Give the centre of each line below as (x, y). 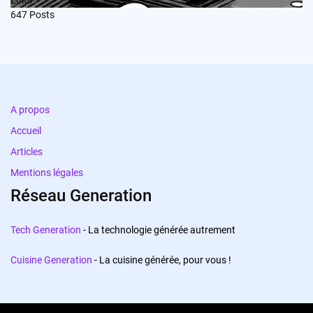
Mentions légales (47, 172)
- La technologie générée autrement (158, 230)
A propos (30, 109)
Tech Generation (46, 230)
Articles (27, 151)
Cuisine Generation (51, 260)
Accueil (26, 130)
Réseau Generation (81, 195)
